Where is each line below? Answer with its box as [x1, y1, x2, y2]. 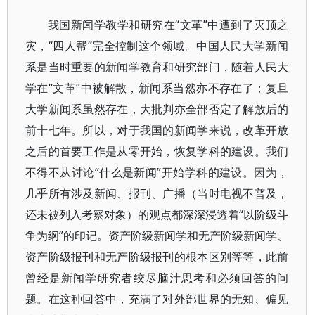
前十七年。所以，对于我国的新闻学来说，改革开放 [25, 122, 289, 138]
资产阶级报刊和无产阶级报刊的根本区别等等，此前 [25, 249, 289, 264]
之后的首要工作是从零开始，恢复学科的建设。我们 [25, 143, 289, 159]
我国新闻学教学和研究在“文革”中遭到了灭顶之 [48, 17, 289, 32]
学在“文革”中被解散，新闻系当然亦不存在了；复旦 [25, 80, 289, 96]
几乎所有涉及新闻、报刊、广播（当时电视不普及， [25, 186, 289, 201]
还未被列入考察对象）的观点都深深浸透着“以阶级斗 [25, 207, 289, 222]
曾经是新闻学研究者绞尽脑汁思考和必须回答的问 [25, 270, 289, 285]
